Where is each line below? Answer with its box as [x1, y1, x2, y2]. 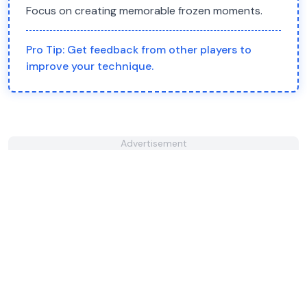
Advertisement [120, 137, 187, 149]
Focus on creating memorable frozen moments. [26, 3, 262, 18]
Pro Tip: [26, 42, 67, 57]
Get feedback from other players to [67, 42, 251, 57]
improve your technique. [26, 59, 153, 73]
